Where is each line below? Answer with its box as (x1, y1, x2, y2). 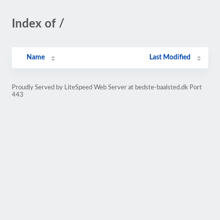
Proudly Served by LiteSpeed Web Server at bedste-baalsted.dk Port (12, 84, 202, 90)
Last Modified (149, 54, 191, 61)
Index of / (12, 18, 64, 30)
